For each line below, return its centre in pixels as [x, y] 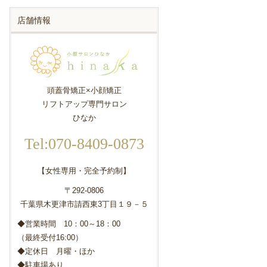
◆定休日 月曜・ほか [56, 252]
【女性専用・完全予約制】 [84, 171]
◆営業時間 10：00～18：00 [69, 224]
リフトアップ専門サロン [84, 104]
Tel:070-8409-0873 [84, 144]
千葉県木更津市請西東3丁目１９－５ [84, 204]
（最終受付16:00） [50, 238]
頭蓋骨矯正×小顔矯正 [84, 91]
